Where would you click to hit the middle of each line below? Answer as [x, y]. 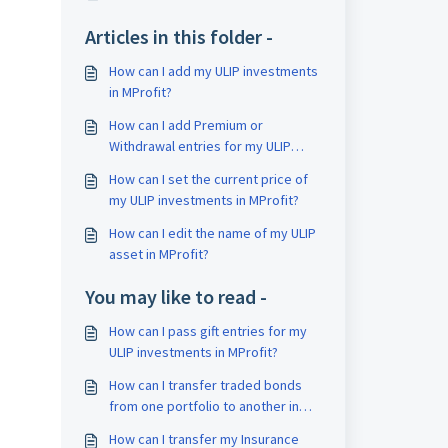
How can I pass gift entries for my [207, 331]
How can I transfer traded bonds [205, 385]
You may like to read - [175, 296]
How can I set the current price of [208, 179]
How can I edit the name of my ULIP [212, 233]
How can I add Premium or [185, 125]
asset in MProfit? [158, 254]
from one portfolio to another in [203, 406]
